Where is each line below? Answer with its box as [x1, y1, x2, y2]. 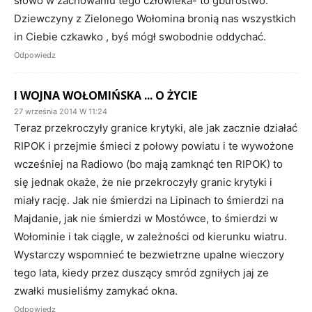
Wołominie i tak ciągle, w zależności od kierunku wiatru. [14, 229, 287, 243]
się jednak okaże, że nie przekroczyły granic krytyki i [14, 175, 272, 189]
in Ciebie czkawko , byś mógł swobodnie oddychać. [14, 29, 266, 43]
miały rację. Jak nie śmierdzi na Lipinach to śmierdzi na [14, 193, 283, 207]
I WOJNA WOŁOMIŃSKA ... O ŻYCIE [14, 87, 197, 103]
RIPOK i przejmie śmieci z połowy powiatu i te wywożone [14, 139, 294, 153]
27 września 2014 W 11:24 [14, 106, 107, 116]
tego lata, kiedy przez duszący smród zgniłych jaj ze [14, 265, 269, 279]
